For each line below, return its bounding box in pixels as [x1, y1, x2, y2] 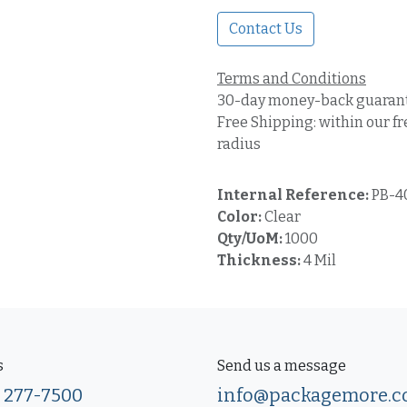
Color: [217, 208, 264, 225]
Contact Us [229, 20, 303, 37]
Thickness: [217, 252, 303, 269]
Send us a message [217, 357, 346, 374]
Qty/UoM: [217, 230, 285, 247]
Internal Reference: [217, 186, 372, 203]
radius [217, 135, 261, 153]
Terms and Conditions [217, 70, 366, 87]
